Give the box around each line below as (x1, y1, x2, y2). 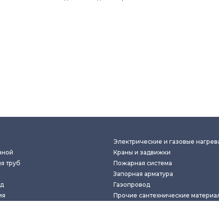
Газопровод (113, 181, 150, 188)
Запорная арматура (113, 170, 173, 177)
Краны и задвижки (113, 149, 171, 156)
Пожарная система (113, 159, 172, 167)
